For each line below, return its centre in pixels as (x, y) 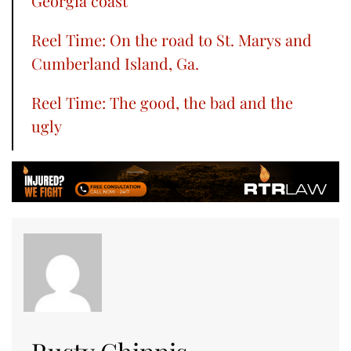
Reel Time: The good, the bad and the (162, 103)
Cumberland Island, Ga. (115, 63)
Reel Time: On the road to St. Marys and (172, 40)
